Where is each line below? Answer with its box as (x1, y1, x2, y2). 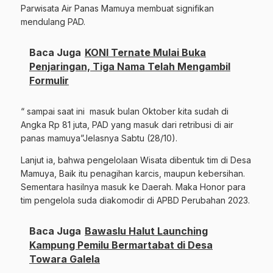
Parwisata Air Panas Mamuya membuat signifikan (21, 2, 214, 13)
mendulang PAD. (21, 16, 85, 27)
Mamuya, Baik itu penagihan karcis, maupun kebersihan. (21, 168, 245, 179)
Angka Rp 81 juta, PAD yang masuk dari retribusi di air (21, 119, 233, 130)
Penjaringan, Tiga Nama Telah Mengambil (29, 60, 230, 73)
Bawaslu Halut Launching (85, 224, 208, 237)
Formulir (29, 74, 69, 87)
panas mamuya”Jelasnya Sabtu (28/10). (21, 132, 177, 143)
